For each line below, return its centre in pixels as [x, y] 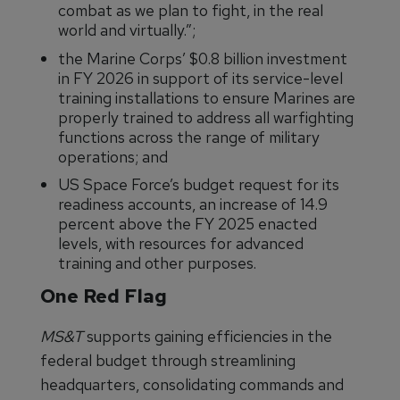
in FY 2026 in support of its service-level [200, 78]
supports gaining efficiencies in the [208, 336]
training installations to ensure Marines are [207, 97]
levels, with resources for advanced [181, 244]
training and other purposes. [157, 263]
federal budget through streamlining [168, 360]
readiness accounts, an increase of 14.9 [193, 204]
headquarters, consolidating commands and [192, 384]
